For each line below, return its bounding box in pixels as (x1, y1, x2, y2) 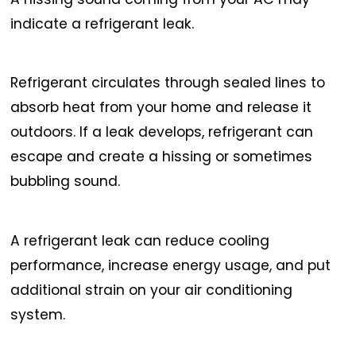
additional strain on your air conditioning (10, 280, 293, 300)
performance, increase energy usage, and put (10, 255, 331, 275)
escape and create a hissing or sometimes (10, 147, 313, 167)
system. (10, 304, 66, 324)
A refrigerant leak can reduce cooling (10, 230, 270, 250)
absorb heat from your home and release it (10, 98, 312, 118)
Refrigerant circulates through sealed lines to (10, 73, 326, 93)
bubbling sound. (10, 172, 121, 192)
